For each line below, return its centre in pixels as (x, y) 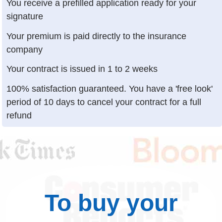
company (25, 49)
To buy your (111, 203)
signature (25, 17)
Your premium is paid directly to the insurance (97, 36)
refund (19, 115)
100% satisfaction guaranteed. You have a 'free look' (110, 88)
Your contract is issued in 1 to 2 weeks (82, 69)
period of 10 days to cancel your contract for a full (104, 102)
